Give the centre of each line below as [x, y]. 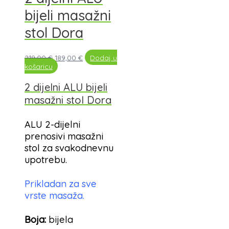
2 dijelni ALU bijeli [66, 87]
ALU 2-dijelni [52, 124]
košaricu [39, 66]
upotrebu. [46, 159]
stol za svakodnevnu [69, 148]
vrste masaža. [54, 196]
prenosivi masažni [64, 136]
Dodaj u [104, 57]
